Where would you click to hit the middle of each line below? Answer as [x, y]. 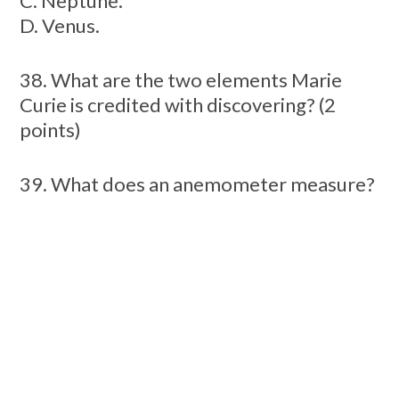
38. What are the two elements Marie [180, 80]
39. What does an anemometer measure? [197, 184]
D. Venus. [59, 26]
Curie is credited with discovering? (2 [177, 105]
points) [50, 130]
